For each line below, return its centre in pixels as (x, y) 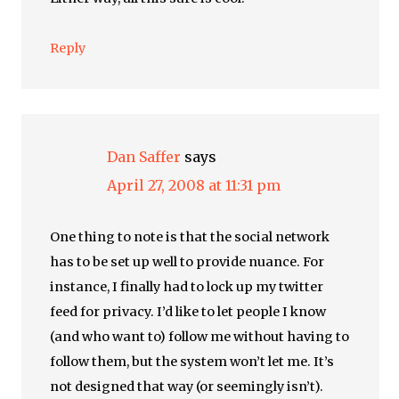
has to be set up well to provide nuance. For (187, 262)
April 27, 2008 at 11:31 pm (194, 185)
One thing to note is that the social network (190, 237)
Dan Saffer (144, 157)
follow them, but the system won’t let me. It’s (192, 362)
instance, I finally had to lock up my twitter (187, 287)
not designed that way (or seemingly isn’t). (187, 387)
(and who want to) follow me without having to (200, 337)
